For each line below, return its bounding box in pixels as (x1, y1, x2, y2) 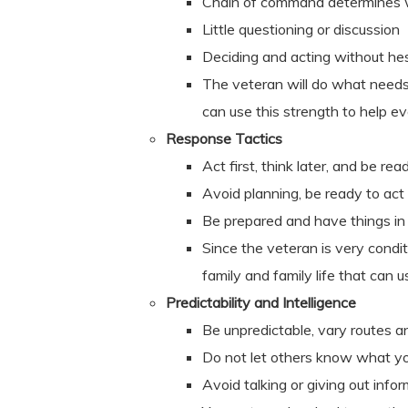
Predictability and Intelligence (166, 293, 356, 311)
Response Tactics (166, 129, 282, 148)
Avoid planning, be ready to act (202, 184, 404, 202)
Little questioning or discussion (202, 20, 400, 38)
